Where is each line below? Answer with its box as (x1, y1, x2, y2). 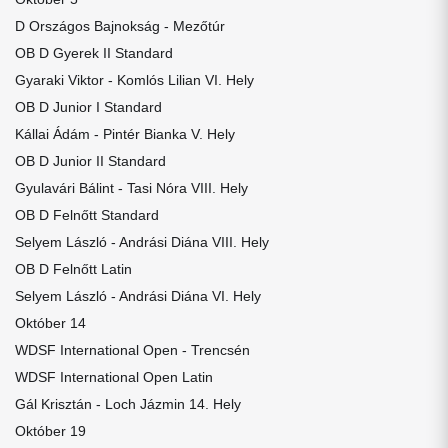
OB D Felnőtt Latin (15, 261, 132, 277)
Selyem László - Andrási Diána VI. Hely (15, 288, 261, 304)
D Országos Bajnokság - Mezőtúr (15, 18, 225, 34)
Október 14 (15, 315, 86, 331)
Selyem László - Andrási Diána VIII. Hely (15, 234, 269, 250)
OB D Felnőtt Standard (15, 207, 159, 223)
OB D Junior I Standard (15, 99, 162, 115)
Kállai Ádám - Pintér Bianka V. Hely (15, 126, 235, 142)
